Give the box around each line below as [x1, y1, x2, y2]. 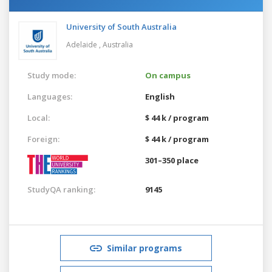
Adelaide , [66, 39, 103, 50]
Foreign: [27, 133, 59, 144]
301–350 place [145, 154, 199, 166]
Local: [27, 112, 50, 123]
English [145, 90, 175, 102]
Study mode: [27, 69, 76, 81]
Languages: [27, 90, 72, 102]
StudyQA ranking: [27, 183, 95, 195]
